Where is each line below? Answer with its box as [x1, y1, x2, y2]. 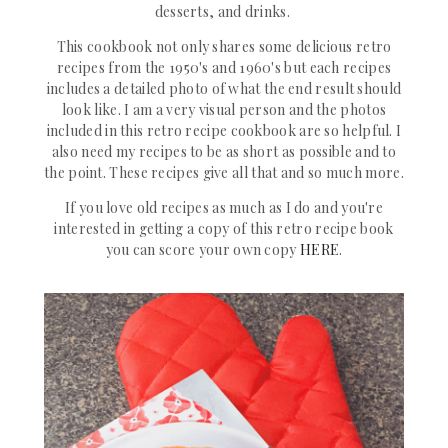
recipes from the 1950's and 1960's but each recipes [56, 57, 392, 77]
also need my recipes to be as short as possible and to [51, 141, 397, 161]
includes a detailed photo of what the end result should [46, 78, 402, 98]
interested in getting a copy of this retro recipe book [54, 218, 394, 238]
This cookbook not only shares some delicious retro [56, 36, 392, 56]
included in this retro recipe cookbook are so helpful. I [46, 120, 402, 140]
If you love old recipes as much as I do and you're [65, 197, 383, 217]
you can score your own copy [105, 239, 297, 259]
